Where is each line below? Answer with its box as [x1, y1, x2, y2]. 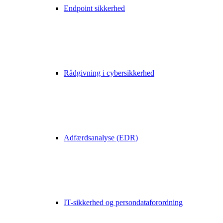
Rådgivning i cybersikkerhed [64, 69, 154, 77]
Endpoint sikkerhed [64, 4, 125, 12]
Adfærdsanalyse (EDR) [64, 133, 138, 142]
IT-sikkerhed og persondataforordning [64, 198, 183, 207]
